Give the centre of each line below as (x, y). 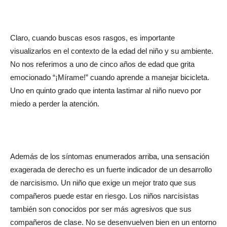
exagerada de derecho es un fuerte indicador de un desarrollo (111, 169)
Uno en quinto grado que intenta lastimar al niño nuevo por (106, 90)
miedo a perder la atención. (55, 103)
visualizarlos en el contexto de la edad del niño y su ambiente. (112, 51)
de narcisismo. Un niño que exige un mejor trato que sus (103, 182)
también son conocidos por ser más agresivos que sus (101, 209)
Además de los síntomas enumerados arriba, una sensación (110, 156)
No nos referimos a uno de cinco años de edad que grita (102, 64)
